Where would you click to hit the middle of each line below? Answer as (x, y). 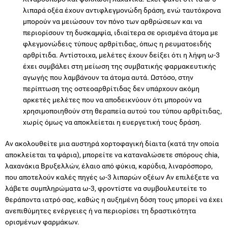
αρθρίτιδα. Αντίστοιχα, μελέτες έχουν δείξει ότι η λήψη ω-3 (121, 55)
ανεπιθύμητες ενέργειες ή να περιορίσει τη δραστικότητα (101, 211)
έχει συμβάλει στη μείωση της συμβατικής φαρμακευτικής (120, 66)
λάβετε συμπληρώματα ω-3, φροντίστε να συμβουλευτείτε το (106, 189)
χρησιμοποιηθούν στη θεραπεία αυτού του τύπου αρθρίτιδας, (122, 111)
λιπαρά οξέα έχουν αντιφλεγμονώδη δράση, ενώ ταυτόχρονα (122, 10)
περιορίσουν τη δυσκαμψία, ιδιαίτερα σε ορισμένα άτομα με (121, 33)
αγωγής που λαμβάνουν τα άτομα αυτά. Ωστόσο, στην (108, 78)
